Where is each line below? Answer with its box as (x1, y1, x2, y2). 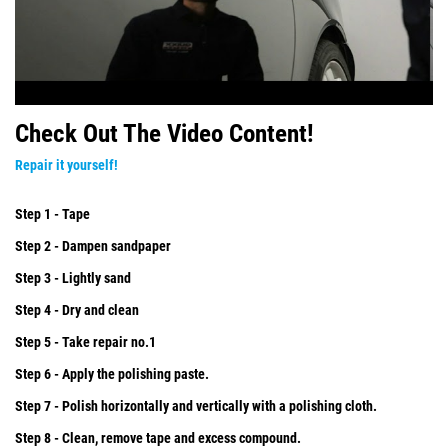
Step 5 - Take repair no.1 (15, 334, 156, 351)
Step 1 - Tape (15, 206, 90, 223)
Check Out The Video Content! (15, 119, 314, 149)
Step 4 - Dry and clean (15, 302, 139, 319)
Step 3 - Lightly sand (15, 270, 131, 287)
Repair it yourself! (15, 157, 121, 174)
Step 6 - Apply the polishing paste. (15, 366, 209, 383)
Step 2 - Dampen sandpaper (15, 238, 171, 255)
